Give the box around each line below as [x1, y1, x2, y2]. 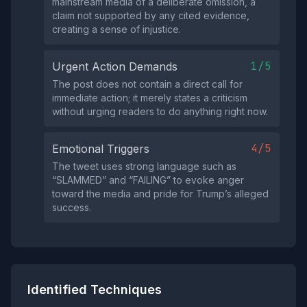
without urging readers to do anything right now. [52, 106, 268, 117]
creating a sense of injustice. [52, 23, 181, 35]
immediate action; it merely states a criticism [52, 92, 247, 103]
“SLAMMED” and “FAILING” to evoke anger [52, 174, 244, 186]
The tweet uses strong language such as [52, 160, 236, 172]
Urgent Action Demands [52, 60, 177, 73]
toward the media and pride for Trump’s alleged [52, 188, 269, 199]
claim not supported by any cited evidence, [52, 10, 249, 21]
